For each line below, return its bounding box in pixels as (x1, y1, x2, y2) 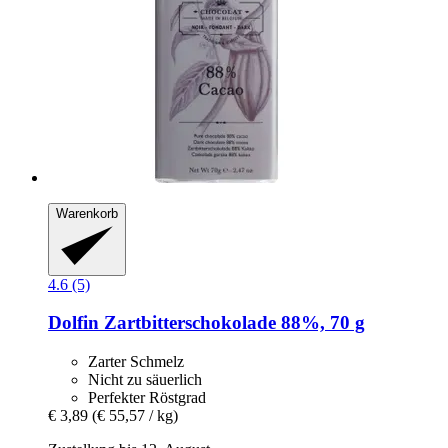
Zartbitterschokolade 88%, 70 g (99, 312, 365, 334)
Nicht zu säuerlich (88, 371, 202, 389)
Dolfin (48, 312, 99, 334)
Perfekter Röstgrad (88, 389, 206, 407)
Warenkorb (56, 206, 118, 222)
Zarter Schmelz (88, 353, 184, 371)
